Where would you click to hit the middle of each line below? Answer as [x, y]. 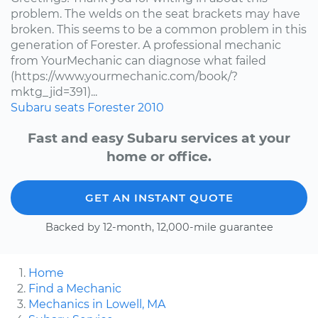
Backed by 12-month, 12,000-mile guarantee [159, 227]
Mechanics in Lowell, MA [97, 304]
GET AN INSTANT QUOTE [159, 197]
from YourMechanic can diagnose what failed [138, 60]
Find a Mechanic [75, 288]
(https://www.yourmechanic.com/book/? [124, 76]
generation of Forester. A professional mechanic [146, 45]
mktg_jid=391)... [54, 92]
